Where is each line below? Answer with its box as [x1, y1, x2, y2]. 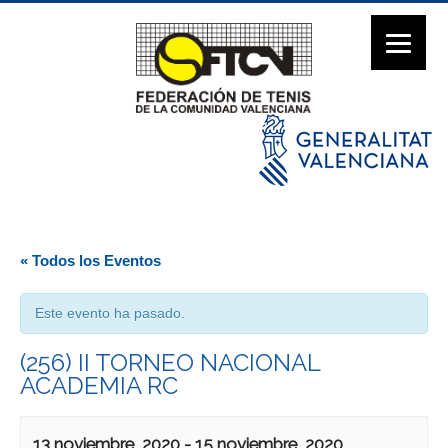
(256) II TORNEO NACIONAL [20, 349, 320, 377]
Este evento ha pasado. [35, 305, 185, 321]
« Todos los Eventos [20, 252, 161, 269]
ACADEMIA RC [20, 372, 178, 400]
